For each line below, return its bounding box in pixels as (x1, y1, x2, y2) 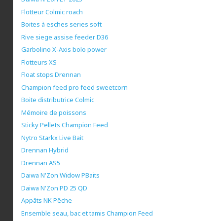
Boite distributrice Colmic (21, 95, 94, 105)
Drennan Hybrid (21, 146, 69, 155)
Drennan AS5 (21, 158, 60, 167)
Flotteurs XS (21, 57, 57, 67)
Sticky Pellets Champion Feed (21, 120, 108, 130)
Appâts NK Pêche (21, 196, 72, 205)
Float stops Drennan (21, 70, 81, 79)
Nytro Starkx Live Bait (21, 133, 83, 142)
